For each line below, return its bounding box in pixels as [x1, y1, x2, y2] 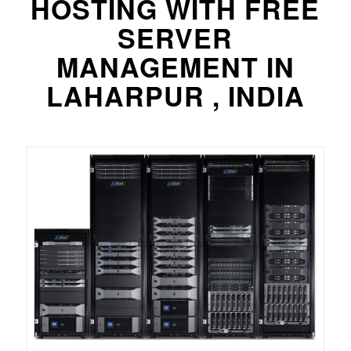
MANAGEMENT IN [56, 48, 295, 85]
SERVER [118, 19, 233, 56]
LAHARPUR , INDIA [45, 77, 305, 114]
